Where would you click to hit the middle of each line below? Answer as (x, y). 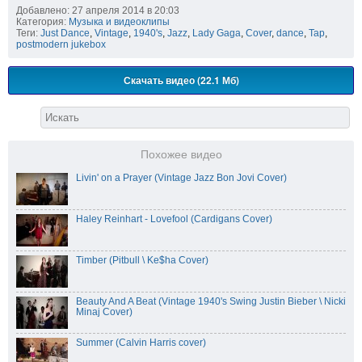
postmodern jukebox (61, 45)
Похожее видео (181, 155)
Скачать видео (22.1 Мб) (181, 80)
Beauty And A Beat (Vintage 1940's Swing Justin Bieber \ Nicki (211, 302)
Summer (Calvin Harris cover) (141, 343)
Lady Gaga (217, 34)
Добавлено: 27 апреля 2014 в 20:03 (98, 11)
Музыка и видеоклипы (119, 22)
